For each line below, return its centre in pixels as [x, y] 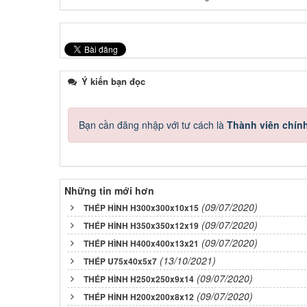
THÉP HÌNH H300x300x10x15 [141, 207]
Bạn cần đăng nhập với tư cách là [153, 124]
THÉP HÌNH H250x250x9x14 [139, 279]
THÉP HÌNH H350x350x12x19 [141, 225]
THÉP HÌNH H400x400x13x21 [141, 243]
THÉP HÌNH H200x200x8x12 [139, 296]
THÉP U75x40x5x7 [120, 261]
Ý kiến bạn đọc [112, 81]
